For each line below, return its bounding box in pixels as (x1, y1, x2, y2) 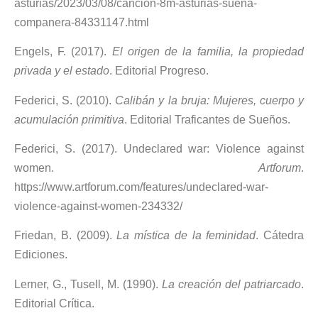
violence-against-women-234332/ (14, 200, 182, 213)
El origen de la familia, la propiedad (111, 45, 305, 58)
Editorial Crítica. (14, 297, 94, 309)
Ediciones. (14, 248, 67, 261)
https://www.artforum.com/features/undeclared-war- (14, 181, 268, 194)
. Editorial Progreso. (109, 65, 209, 77)
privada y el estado (14, 65, 109, 77)
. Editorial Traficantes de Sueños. (124, 113, 290, 126)
